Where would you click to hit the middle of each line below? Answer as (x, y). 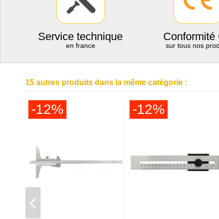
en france (80, 45)
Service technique (81, 36)
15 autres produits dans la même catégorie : (106, 82)
